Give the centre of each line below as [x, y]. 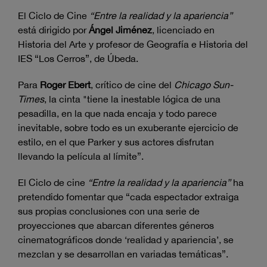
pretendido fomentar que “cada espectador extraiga [128, 197]
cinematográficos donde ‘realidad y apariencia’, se [126, 240]
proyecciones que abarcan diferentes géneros [116, 226]
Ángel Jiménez [120, 30]
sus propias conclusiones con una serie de [109, 211]
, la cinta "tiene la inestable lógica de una [132, 99]
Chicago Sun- [204, 85]
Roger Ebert [65, 85]
